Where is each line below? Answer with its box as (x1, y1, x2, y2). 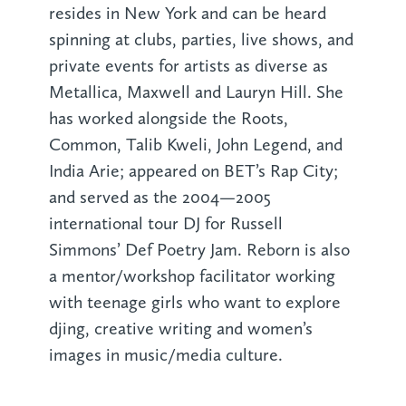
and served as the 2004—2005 (48, 187, 271, 208)
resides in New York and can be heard (48, 3, 326, 24)
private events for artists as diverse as (48, 55, 328, 77)
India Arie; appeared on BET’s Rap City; (48, 160, 338, 182)
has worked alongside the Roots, (48, 108, 288, 130)
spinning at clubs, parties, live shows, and (48, 29, 353, 51)
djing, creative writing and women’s (48, 318, 313, 340)
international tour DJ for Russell (48, 213, 283, 235)
